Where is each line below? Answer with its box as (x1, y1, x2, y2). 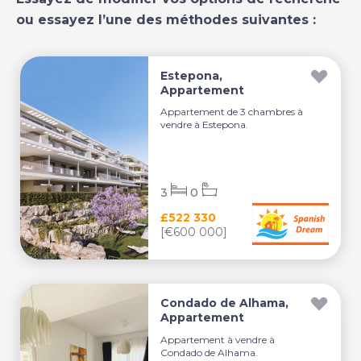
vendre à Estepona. (160, 118, 249, 131)
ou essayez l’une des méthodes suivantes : (16, 12, 316, 27)
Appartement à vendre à (160, 334, 276, 346)
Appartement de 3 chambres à (160, 106, 304, 118)
